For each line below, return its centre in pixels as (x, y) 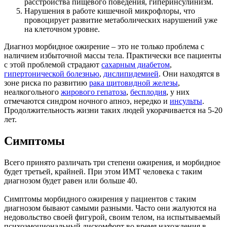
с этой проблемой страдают (53, 65)
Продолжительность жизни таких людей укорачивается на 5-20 (113, 110)
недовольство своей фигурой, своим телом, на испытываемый (112, 217)
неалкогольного (32, 92)
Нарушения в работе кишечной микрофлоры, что (110, 11)
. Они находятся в (189, 74)
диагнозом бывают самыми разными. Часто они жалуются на (110, 208)
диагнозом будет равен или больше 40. (71, 181)
